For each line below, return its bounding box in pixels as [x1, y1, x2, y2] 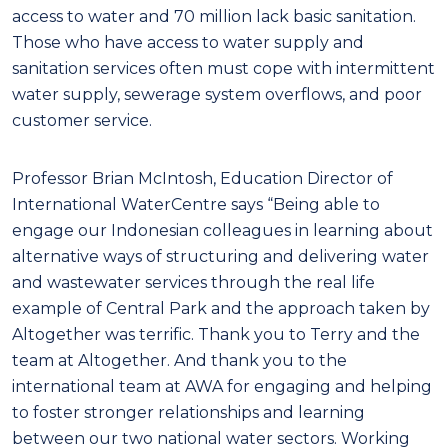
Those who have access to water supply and [12, 33, 364, 53]
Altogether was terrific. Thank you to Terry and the [12, 325, 420, 345]
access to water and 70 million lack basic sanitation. [12, 7, 416, 27]
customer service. [12, 111, 152, 131]
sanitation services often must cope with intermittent [12, 59, 435, 79]
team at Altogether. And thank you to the [12, 351, 347, 371]
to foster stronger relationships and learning [12, 403, 365, 423]
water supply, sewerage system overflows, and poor [12, 85, 422, 105]
